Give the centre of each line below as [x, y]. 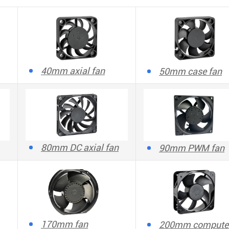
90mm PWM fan [192, 148]
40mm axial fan [73, 71]
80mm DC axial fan [80, 148]
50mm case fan [190, 71]
